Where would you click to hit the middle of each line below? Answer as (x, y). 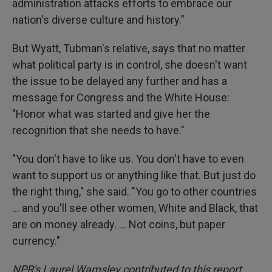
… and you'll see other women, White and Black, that (135, 208)
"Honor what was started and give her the (111, 114)
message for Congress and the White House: (121, 97)
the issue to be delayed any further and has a (120, 81)
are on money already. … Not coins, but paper (119, 224)
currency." (36, 241)
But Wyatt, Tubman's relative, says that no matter (129, 48)
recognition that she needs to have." (98, 130)
